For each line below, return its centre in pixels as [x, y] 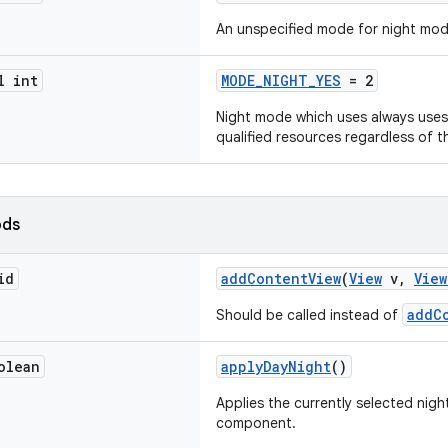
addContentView [281, 278]
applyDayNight [276, 366]
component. [256, 423]
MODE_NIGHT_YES [281, 80]
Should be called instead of [309, 315]
